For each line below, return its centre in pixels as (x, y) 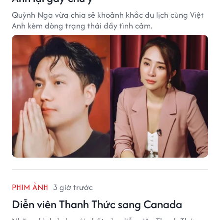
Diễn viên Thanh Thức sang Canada (97, 204)
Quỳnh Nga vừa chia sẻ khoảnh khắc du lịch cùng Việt (108, 14)
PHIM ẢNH (30, 187)
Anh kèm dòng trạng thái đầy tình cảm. (82, 25)
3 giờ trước (73, 187)
